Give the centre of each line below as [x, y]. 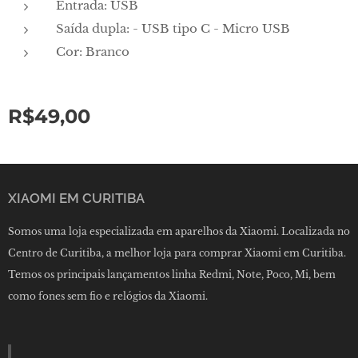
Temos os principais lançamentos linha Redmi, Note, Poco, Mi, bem [172, 275]
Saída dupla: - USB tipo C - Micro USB [173, 28]
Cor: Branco [93, 52]
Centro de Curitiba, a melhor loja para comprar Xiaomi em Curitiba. [177, 253]
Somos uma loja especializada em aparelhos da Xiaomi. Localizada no [179, 232]
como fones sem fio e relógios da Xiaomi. [108, 296]
